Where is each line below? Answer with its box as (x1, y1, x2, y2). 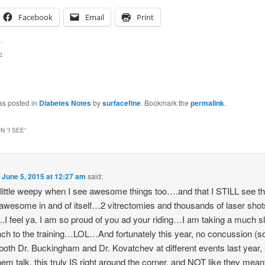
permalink (190, 98, 224, 109)
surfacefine (102, 98, 141, 109)
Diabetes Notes (38, 98, 91, 109)
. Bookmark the (140, 98, 190, 108)
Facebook (18, 12, 53, 23)
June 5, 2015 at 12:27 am (2, 170, 86, 182)
